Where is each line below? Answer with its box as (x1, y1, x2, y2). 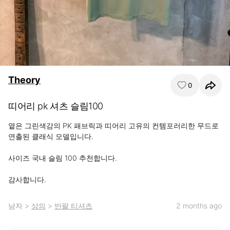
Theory (8, 74, 41, 85)
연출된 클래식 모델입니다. (8, 132, 93, 141)
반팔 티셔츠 (54, 201, 92, 210)
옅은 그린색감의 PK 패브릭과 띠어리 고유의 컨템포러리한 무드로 (8, 121, 219, 130)
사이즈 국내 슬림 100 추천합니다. (8, 154, 119, 162)
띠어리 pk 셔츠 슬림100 (8, 101, 103, 111)
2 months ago (176, 201, 222, 210)
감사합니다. (8, 175, 46, 184)
